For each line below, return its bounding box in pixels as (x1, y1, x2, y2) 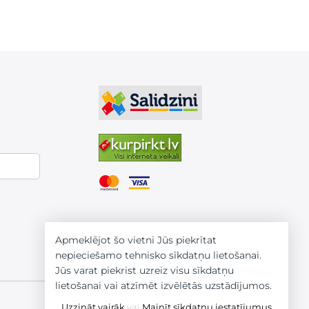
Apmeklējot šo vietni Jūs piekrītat (55, 234, 217, 246)
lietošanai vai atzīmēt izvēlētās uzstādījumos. (55, 279, 272, 292)
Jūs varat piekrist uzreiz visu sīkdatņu (55, 264, 234, 277)
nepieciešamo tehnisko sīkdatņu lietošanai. (55, 249, 261, 261)
